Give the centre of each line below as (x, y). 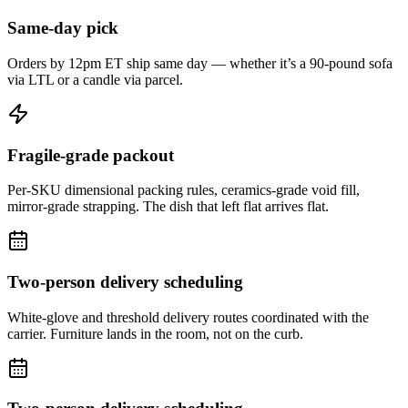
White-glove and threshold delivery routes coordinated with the (188, 317)
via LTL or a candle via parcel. (95, 79)
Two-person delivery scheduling (125, 282)
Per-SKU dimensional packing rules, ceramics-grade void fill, (184, 190)
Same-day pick (63, 28)
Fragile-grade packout (91, 155)
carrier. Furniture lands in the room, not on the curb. (155, 333)
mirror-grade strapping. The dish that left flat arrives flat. (168, 207)
